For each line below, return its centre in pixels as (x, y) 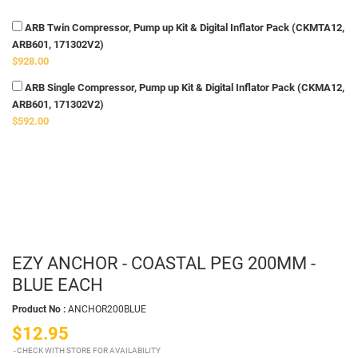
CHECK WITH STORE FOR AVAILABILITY (89, 351)
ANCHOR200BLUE (107, 310)
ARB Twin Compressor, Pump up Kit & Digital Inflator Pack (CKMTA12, (183, 28)
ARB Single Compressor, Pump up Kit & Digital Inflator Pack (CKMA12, (183, 88)
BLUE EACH (58, 284)
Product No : (39, 310)
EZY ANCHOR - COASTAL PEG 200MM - (164, 263)
